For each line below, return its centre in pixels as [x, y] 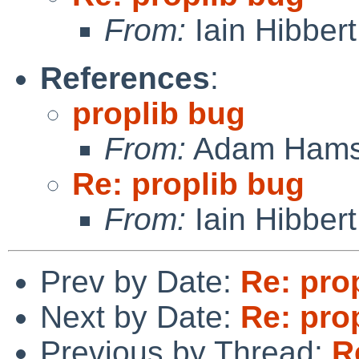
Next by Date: [140, 317]
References [125, 78]
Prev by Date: [140, 281]
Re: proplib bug [188, 184]
